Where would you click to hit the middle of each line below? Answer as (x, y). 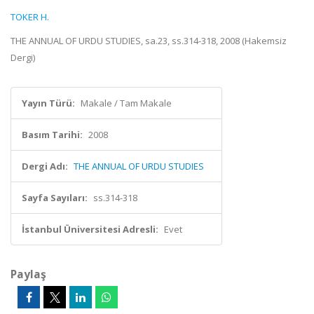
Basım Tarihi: (52, 135)
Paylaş (28, 274)
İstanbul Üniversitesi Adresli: (90, 229)
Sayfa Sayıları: (55, 198)
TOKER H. (30, 17)
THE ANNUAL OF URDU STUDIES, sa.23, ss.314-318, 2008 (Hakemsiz (149, 41)
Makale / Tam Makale (126, 103)
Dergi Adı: (45, 166)
